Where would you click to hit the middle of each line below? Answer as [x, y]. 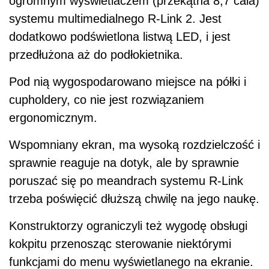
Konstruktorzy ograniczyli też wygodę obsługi [128, 225]
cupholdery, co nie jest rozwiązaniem [107, 99]
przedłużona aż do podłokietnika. [96, 54]
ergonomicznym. [53, 117]
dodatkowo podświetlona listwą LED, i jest [120, 36]
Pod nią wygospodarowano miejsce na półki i [128, 81]
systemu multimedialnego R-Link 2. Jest [115, 18]
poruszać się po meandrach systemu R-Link [126, 180]
